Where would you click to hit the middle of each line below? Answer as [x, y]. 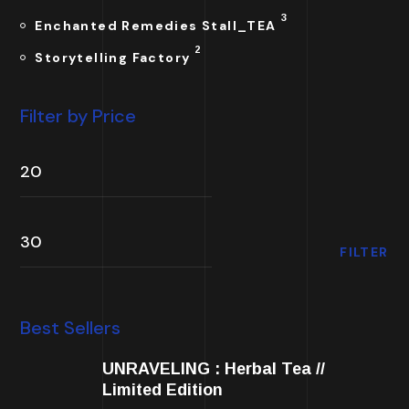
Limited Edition [163, 390]
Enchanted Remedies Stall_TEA [156, 26]
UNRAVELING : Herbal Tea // [214, 369]
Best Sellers [71, 328]
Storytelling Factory [113, 58]
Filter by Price [79, 116]
